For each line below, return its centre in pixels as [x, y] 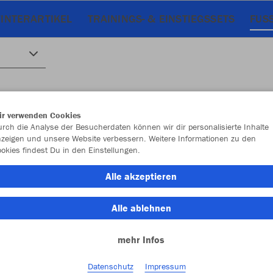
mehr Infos [141, 239]
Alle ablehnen [141, 208]
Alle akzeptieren [141, 176]
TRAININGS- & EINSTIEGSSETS [161, 19]
